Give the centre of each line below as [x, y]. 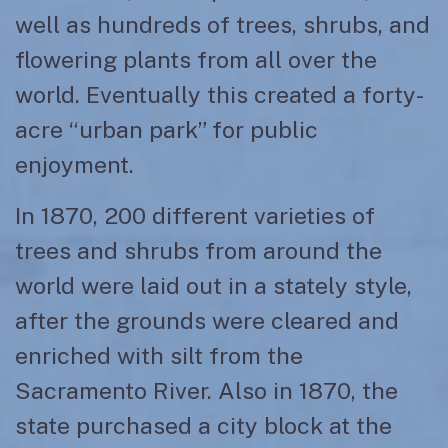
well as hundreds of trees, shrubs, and [222, 24]
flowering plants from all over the [196, 59]
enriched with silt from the [159, 355]
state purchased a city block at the [203, 425]
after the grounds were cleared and [207, 320]
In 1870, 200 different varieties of [195, 215]
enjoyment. [74, 164]
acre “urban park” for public [166, 129]
